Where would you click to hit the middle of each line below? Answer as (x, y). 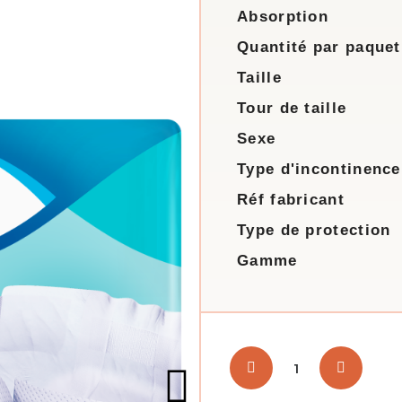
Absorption (283, 17)
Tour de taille (292, 108)
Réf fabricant (291, 200)
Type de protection (314, 230)
